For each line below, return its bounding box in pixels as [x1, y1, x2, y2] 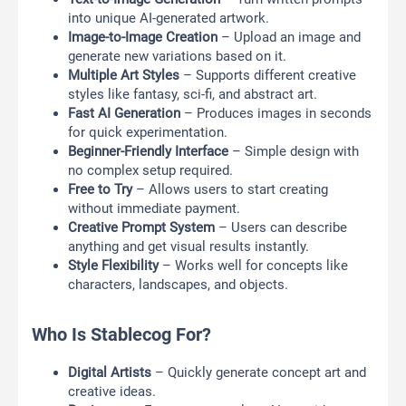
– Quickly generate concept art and [151, 364, 366, 382]
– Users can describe [215, 219, 347, 237]
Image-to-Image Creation [68, 29, 217, 46]
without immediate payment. [68, 200, 240, 217]
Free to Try [68, 181, 132, 198]
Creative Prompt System [68, 219, 215, 237]
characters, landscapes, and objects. [68, 276, 288, 294]
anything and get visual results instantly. [68, 238, 309, 256]
